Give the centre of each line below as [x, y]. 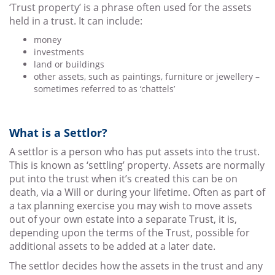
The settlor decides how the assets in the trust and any [136, 266]
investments [59, 52]
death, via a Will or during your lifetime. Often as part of [137, 192]
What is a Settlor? [58, 133]
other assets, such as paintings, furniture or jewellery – [147, 77]
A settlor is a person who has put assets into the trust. [134, 152]
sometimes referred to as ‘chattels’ [104, 89]
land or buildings [69, 64]
